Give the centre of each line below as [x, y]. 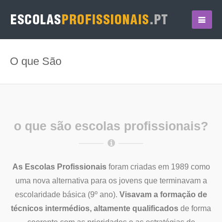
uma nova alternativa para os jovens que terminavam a [111, 181]
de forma [195, 208]
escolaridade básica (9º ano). [67, 194]
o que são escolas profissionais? [111, 126]
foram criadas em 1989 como [158, 167]
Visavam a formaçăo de [163, 194]
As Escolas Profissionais [59, 167]
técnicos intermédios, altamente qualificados [95, 208]
